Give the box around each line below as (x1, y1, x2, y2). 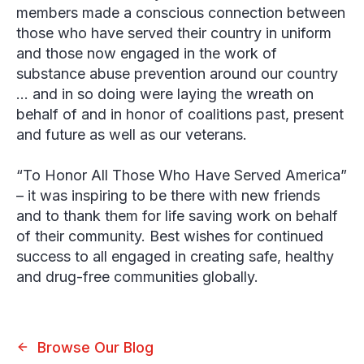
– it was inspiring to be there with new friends (16, 187, 320, 204)
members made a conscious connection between (16, 4, 345, 21)
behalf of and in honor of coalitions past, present (16, 106, 344, 123)
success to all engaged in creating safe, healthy (16, 248, 334, 265)
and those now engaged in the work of (16, 45, 277, 62)
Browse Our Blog (37, 339, 154, 356)
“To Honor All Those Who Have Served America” (16, 167, 347, 184)
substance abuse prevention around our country (16, 65, 338, 82)
